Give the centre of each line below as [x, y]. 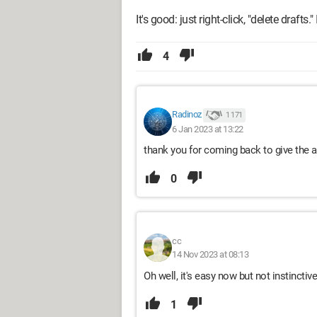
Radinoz [187, 115]
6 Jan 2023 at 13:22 [208, 129]
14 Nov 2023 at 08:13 [210, 254]
